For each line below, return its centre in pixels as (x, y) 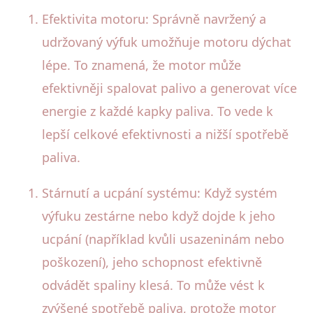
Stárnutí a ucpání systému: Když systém (160, 192)
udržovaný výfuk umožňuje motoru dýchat (167, 42)
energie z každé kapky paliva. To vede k (158, 111)
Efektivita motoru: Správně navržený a (154, 19)
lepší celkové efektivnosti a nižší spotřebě (165, 134)
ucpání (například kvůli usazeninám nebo (163, 239)
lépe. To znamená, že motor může (141, 65)
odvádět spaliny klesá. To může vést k (153, 285)
